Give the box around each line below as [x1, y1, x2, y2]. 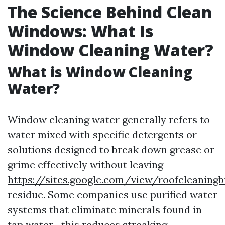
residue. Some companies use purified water [8, 188, 217, 201]
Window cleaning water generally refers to [8, 113, 210, 126]
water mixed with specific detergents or [8, 128, 197, 141]
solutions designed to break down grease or [8, 143, 214, 156]
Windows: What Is [8, 20, 153, 42]
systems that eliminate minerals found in [8, 203, 202, 216]
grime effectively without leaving [8, 158, 163, 171]
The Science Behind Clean [8, 1, 212, 23]
